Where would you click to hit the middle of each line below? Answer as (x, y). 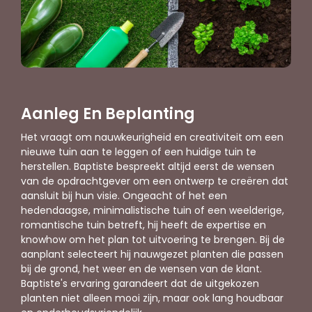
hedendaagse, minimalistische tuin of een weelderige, (153, 211)
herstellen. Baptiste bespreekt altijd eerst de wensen (148, 167)
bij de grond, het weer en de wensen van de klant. (141, 269)
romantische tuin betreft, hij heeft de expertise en (143, 225)
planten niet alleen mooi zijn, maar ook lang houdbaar (152, 298)
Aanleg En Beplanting (108, 114)
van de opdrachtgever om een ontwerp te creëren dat (155, 181)
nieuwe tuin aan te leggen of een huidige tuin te (139, 152)
